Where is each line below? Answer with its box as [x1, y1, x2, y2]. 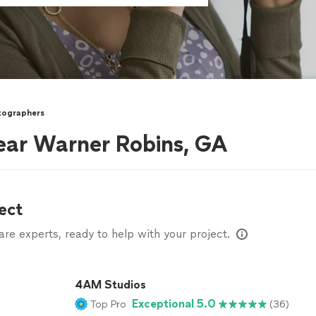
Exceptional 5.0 [132, 297, 216, 310]
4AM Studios [75, 278, 146, 291]
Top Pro [90, 298, 126, 310]
